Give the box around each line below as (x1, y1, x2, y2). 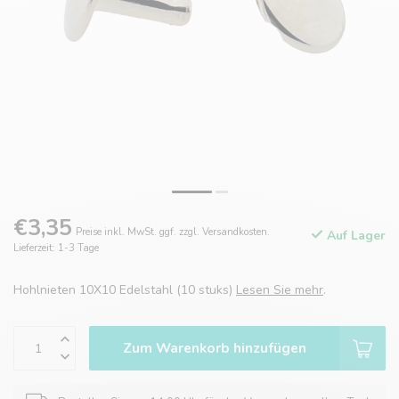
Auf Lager (323, 226, 386, 244)
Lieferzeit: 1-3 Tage (13, 241, 99, 256)
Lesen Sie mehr (236, 281, 323, 299)
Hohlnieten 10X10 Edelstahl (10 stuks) (13, 281, 236, 299)
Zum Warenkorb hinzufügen (122, 338, 306, 358)
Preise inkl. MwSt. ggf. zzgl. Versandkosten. (76, 225, 270, 240)
